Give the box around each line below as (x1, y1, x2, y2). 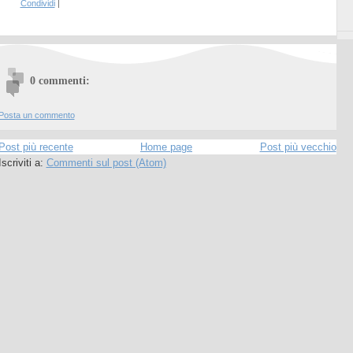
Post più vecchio (259, 141, 336, 154)
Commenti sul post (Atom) (46, 157, 166, 169)
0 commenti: (29, 73, 90, 87)
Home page (140, 141, 192, 154)
